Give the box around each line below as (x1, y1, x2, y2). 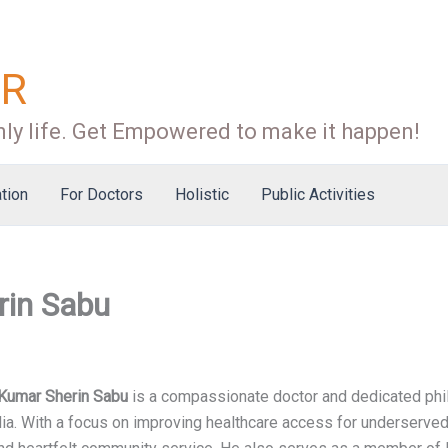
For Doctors (60, 185, 143, 204)
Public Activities (261, 185, 375, 204)
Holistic (175, 185, 229, 204)
